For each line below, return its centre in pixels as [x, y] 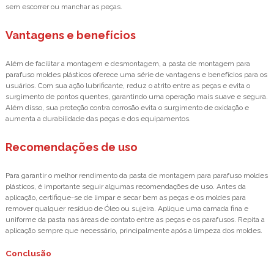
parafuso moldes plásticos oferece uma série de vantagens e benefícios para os [136, 75]
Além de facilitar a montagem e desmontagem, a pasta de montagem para [128, 64]
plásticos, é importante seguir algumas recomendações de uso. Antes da [126, 187]
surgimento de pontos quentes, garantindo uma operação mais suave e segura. [137, 97]
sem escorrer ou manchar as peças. [64, 7]
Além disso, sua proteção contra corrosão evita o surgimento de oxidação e [127, 108]
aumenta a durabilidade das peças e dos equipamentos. [98, 119]
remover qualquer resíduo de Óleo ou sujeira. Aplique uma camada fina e [127, 209]
